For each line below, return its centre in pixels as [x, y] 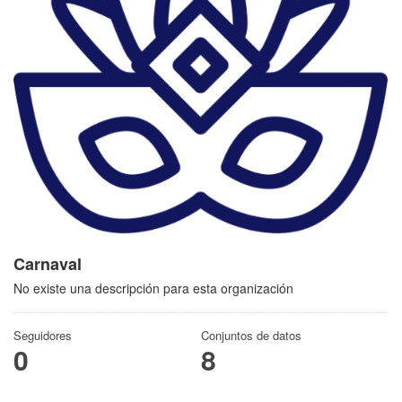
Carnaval [48, 264]
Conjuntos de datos [251, 335]
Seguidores [43, 335]
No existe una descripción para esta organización [153, 288]
